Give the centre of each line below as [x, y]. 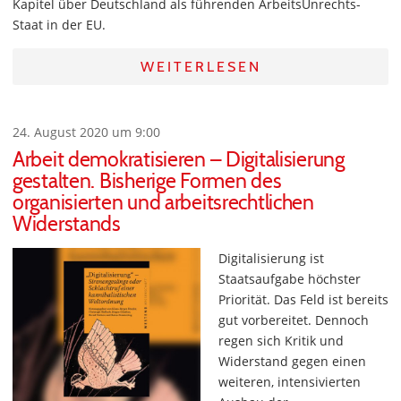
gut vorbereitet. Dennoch [294, 320]
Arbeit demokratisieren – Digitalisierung [179, 159]
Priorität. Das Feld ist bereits [303, 299]
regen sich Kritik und [281, 341]
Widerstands [67, 224]
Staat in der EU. [59, 25]
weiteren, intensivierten [290, 382]
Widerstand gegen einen [292, 361]
